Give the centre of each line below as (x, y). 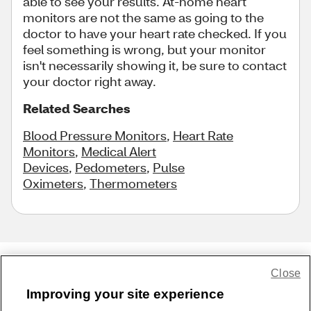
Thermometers (133, 183)
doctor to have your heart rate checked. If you (155, 33)
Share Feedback (155, 277)
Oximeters (53, 183)
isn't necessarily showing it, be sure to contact (155, 65)
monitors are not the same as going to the (143, 17)
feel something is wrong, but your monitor (144, 49)
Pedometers (111, 167)
